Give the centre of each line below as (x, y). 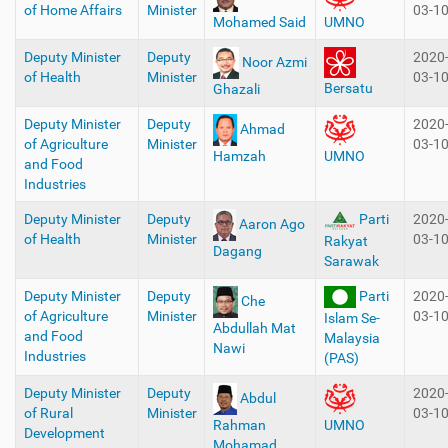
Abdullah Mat (254, 328)
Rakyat (345, 240)
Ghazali (236, 89)
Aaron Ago (271, 223)
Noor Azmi (274, 61)
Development (64, 433)
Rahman (239, 425)
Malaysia (351, 338)
